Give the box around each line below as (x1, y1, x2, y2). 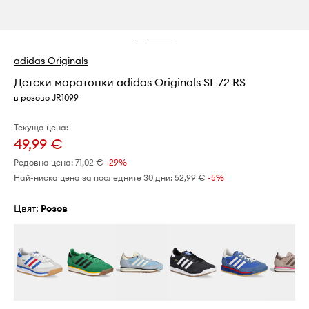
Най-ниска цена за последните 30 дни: (14, 172, 172, 183)
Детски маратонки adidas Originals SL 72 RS (14, 75, 246, 90)
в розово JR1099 (14, 92, 79, 103)
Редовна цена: (14, 157, 73, 168)
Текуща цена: (14, 122, 68, 133)
